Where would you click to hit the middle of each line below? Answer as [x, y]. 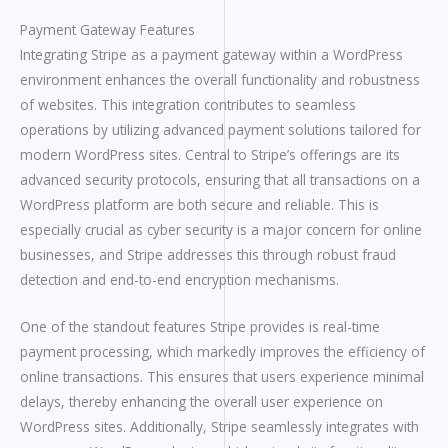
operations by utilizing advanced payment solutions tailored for [220, 130]
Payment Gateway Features [107, 30]
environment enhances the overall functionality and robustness [220, 80]
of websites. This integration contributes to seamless [188, 105]
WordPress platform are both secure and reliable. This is [199, 205]
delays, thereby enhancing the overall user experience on [201, 401]
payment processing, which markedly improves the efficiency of [222, 351]
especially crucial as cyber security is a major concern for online [221, 230]
